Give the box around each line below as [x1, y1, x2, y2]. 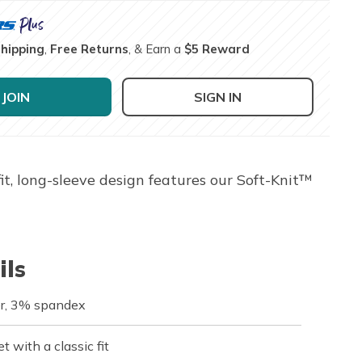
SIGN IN [194, 88, 242, 105]
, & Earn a [128, 40, 185, 57]
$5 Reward [184, 40, 250, 57]
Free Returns [50, 40, 129, 57]
